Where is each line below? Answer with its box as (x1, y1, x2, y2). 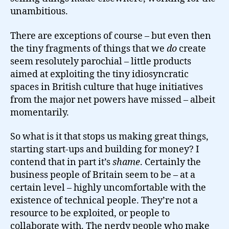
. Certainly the (140, 156, 201, 168)
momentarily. (10, 106, 69, 119)
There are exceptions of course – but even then (10, 30, 211, 42)
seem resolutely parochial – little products (10, 55, 191, 67)
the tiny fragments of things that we (10, 42, 167, 55)
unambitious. (10, 6, 68, 17)
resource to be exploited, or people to (10, 208, 170, 219)
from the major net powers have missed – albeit (10, 94, 215, 106)
